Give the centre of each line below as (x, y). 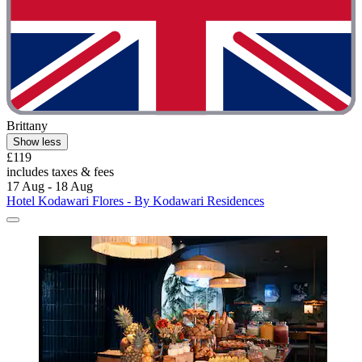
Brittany (27, 126)
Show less (37, 142)
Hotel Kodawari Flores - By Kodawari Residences (135, 201)
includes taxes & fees (60, 172)
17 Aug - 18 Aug (50, 187)
